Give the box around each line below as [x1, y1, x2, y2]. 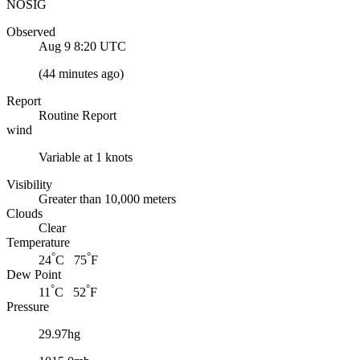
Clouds [6, 206, 43, 220]
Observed [6, 24, 55, 39]
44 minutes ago [43, 66, 120, 80]
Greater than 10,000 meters [39, 191, 176, 206]
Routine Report [39, 108, 117, 122]
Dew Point [6, 267, 61, 281]
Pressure [6, 300, 49, 314]
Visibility [6, 177, 52, 191]
